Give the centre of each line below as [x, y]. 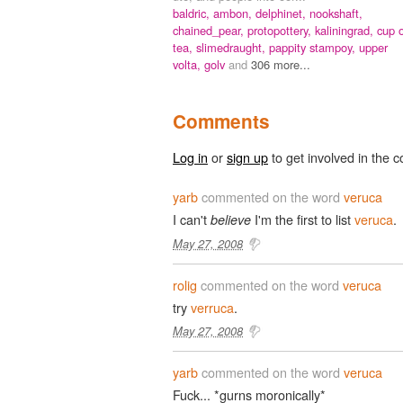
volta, [188, 64]
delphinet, [282, 13]
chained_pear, [210, 30]
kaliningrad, [346, 30]
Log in [190, 157]
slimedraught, [233, 47]
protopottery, [281, 30]
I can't [192, 219]
